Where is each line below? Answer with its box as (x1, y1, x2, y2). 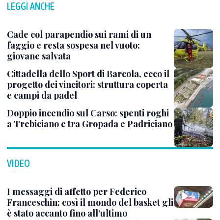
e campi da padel (7, 89, 77, 101)
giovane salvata (7, 50, 71, 62)
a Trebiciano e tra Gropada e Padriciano (7, 117, 172, 130)
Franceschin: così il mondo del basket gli (7, 196, 173, 208)
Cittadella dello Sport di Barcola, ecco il (7, 67, 169, 80)
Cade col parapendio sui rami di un (7, 28, 151, 40)
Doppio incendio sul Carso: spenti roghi (7, 107, 169, 119)
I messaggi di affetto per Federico (7, 185, 146, 197)
